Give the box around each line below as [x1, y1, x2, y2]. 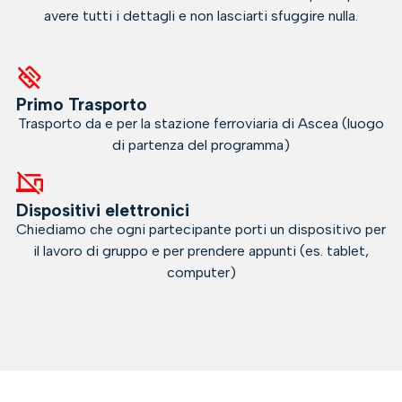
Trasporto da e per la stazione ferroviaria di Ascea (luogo [18, 115, 384, 133]
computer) [166, 263, 236, 281]
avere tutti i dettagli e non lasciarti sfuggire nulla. [44, 7, 358, 25]
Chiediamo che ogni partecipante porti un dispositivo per [16, 220, 386, 238]
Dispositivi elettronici [15, 199, 189, 221]
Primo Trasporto [15, 94, 147, 116]
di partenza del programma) [112, 136, 290, 154]
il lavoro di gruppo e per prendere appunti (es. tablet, [33, 241, 369, 259]
